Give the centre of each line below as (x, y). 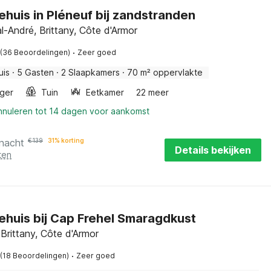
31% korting (66, 140)
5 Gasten (35, 72)
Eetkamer (105, 92)
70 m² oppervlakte (165, 72)
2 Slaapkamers (90, 72)
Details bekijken (213, 150)
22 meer (152, 92)
